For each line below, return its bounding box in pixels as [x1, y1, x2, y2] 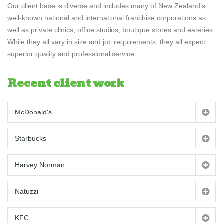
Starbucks [15, 134, 46, 142]
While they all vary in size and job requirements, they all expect [7, 38, 205, 46]
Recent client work [7, 75, 124, 91]
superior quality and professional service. [7, 50, 136, 58]
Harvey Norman [15, 161, 65, 169]
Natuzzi [15, 187, 38, 195]
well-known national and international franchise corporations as [7, 14, 206, 22]
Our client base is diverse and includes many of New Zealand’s [7, 2, 205, 10]
